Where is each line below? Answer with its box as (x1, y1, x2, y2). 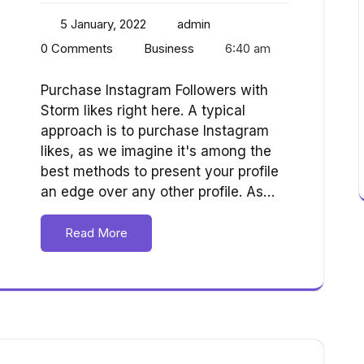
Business (144, 41, 194, 57)
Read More (65, 225, 128, 241)
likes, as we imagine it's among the (41, 143, 271, 160)
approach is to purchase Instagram (41, 123, 269, 140)
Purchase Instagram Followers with (41, 82, 268, 99)
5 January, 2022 (60, 16, 146, 32)
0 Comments (41, 41, 113, 57)
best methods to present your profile (41, 163, 279, 180)
